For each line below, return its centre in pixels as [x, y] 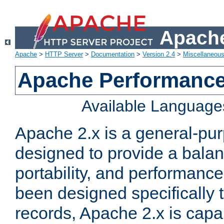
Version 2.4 [159, 54]
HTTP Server [64, 54]
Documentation [113, 54]
